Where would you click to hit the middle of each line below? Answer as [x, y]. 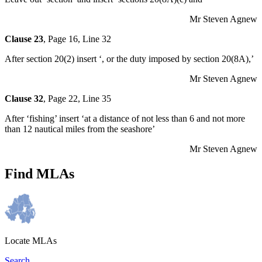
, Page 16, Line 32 [77, 39]
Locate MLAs [31, 240]
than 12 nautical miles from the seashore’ [80, 129]
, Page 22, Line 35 [77, 98]
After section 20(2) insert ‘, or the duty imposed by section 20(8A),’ [129, 58]
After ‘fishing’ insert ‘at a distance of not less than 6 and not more [125, 118]
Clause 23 [24, 39]
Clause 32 [24, 98]
